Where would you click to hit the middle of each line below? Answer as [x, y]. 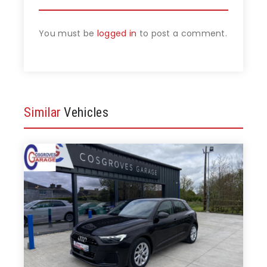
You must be [68, 33]
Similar [44, 112]
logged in [117, 33]
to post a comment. [182, 33]
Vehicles [86, 112]
